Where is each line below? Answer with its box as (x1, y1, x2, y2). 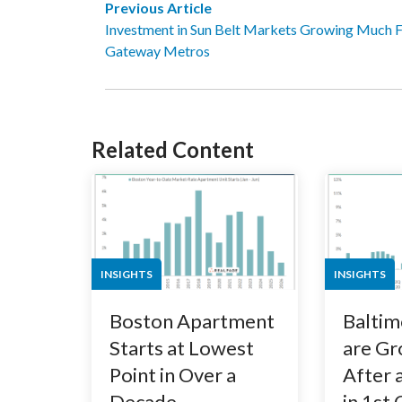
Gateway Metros (105, 41, 210, 59)
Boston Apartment (109, 309, 275, 334)
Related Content (92, 135, 254, 162)
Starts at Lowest (109, 336, 254, 361)
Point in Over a (109, 363, 236, 388)
